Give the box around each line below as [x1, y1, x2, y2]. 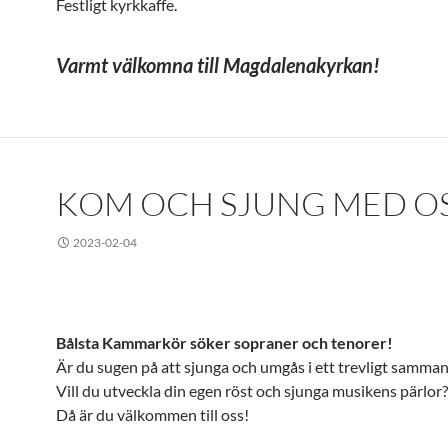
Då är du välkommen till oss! [56, 405, 249, 424]
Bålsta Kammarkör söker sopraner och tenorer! [56, 333, 393, 352]
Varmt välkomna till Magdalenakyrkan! [56, 53, 380, 77]
